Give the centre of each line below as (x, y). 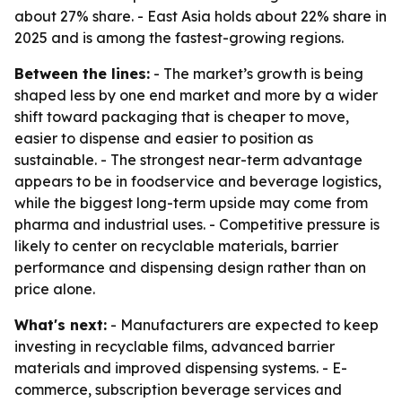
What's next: (61, 325)
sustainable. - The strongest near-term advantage (188, 160)
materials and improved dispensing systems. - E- (181, 368)
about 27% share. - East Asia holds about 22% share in (201, 16)
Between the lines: (82, 74)
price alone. (55, 289)
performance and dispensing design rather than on (190, 267)
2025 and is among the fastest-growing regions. (179, 38)
